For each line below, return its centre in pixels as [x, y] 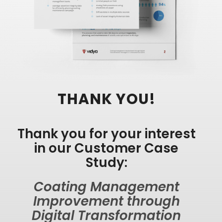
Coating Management [106, 187]
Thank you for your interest [106, 134]
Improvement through [106, 201]
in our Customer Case [107, 148]
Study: [106, 162]
